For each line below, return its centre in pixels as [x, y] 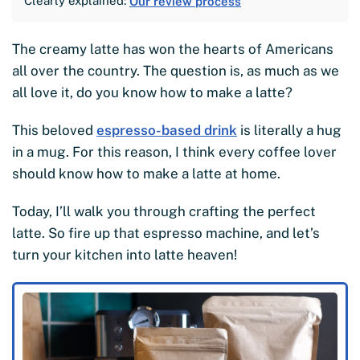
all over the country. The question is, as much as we [176, 71]
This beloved [54, 131]
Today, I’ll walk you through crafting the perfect [164, 212]
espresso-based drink [167, 131]
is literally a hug [289, 131]
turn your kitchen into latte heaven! [125, 255]
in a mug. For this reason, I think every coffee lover [174, 152]
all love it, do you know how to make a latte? [152, 93]
